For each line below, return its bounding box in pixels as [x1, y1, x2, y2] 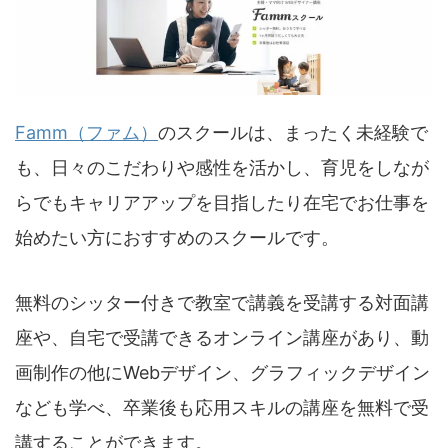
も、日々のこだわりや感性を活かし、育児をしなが [15, 157, 429, 179]
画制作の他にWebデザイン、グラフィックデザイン [15, 362, 430, 384]
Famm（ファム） [15, 122, 158, 144]
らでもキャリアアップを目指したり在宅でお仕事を [15, 192, 429, 214]
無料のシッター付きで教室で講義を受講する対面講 [15, 292, 429, 314]
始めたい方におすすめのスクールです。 [15, 227, 339, 249]
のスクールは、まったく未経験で [158, 122, 428, 144]
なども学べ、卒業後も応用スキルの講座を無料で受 [15, 397, 429, 419]
